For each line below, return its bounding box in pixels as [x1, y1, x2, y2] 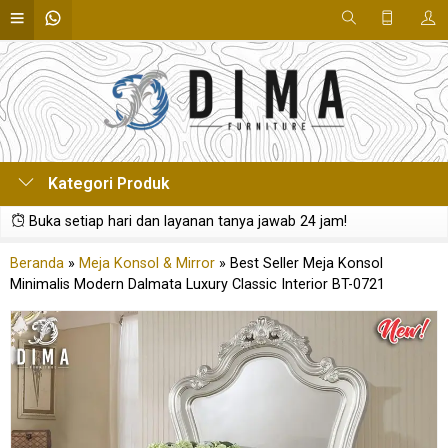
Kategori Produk [44, 174, 170, 193]
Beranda [10, 255, 64, 272]
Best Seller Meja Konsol [230, 255, 383, 272]
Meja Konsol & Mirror [79, 255, 215, 272]
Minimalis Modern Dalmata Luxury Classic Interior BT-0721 [10, 276, 385, 293]
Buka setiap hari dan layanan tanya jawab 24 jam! [25, 213, 347, 230]
